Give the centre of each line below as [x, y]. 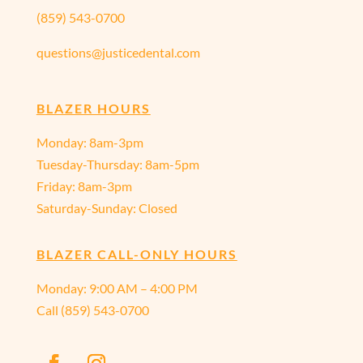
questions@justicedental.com [118, 52]
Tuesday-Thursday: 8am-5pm [117, 164]
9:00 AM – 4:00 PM [143, 288]
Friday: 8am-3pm [84, 186]
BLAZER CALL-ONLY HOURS [137, 254]
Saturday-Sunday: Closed [107, 208]
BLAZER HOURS [93, 108]
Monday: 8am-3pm [90, 142]
